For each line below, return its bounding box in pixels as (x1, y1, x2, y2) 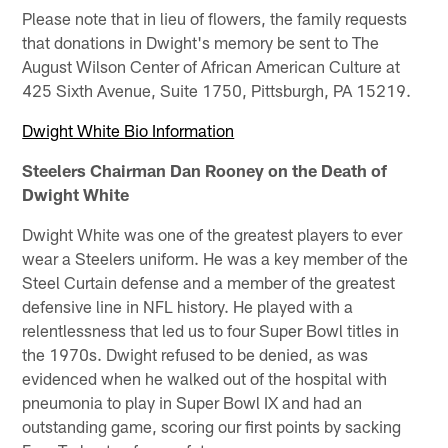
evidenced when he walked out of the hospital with (22, 367, 388, 388)
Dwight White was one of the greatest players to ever (22, 223, 403, 244)
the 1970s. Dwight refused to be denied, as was (22, 343, 369, 364)
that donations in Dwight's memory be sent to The (22, 31, 380, 52)
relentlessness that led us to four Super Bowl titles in (22, 319, 400, 340)
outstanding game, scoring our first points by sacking (22, 415, 402, 436)
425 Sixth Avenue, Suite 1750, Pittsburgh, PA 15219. (22, 79, 412, 100)
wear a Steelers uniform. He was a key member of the (22, 247, 409, 268)
